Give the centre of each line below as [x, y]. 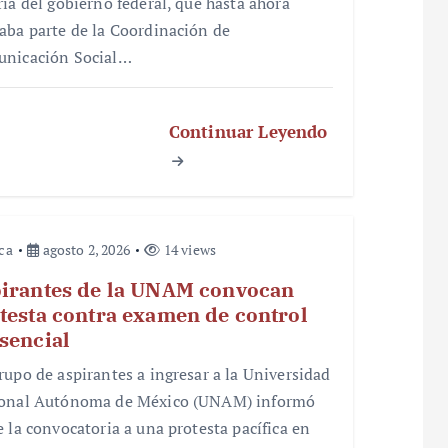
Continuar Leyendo [248, 131]
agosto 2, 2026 [84, 249]
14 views [188, 249]
